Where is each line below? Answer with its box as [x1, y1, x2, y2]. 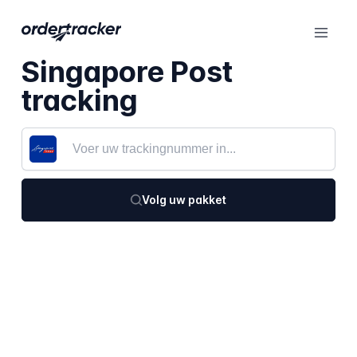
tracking [21, 83, 138, 119]
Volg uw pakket [141, 192, 226, 206]
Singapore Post [21, 54, 233, 90]
